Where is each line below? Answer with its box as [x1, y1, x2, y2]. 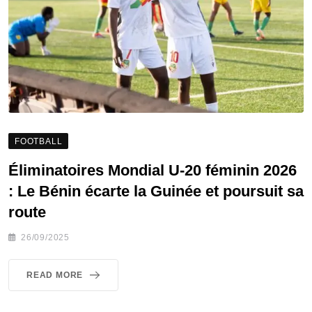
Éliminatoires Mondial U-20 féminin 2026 [8, 161, 297, 179]
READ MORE [26, 270, 84, 280]
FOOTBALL [15, 136, 63, 146]
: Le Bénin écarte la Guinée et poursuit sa [8, 182, 304, 200]
